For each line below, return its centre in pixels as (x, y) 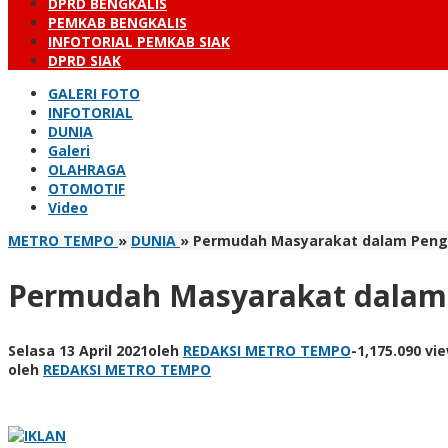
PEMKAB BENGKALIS (117, 22)
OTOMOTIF (86, 188)
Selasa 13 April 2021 (78, 350)
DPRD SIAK (84, 60)
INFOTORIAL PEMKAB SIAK (139, 41)
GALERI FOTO (94, 93)
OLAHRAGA (87, 169)
